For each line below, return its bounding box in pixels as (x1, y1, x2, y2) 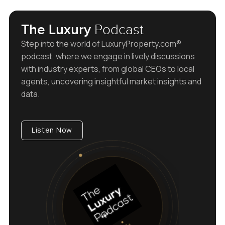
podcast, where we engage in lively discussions (21, 50, 195, 62)
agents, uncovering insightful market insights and (21, 75, 201, 87)
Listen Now (31, 125, 72, 135)
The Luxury (21, 21, 91, 38)
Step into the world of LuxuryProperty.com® (21, 38, 181, 49)
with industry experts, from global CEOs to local (21, 63, 194, 74)
